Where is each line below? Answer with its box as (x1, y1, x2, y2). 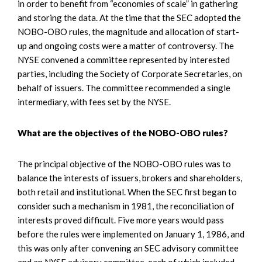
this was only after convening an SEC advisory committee (18, 242, 239, 253)
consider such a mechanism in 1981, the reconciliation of (18, 200, 235, 211)
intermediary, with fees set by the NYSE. (18, 96, 171, 107)
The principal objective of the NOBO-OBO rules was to (18, 158, 231, 169)
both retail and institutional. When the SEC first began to (18, 186, 237, 197)
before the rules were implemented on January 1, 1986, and (18, 228, 244, 239)
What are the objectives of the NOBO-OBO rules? (18, 127, 228, 138)
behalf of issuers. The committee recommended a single (18, 82, 230, 93)
